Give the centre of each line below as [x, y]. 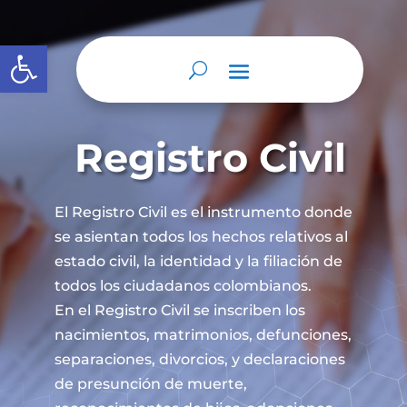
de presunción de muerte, [150, 384]
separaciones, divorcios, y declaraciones [199, 359]
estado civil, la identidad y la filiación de [198, 261]
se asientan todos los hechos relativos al [201, 237]
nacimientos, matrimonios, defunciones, [203, 335]
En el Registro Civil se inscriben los [179, 310]
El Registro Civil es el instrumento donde [203, 212]
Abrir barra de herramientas [107, 53]
